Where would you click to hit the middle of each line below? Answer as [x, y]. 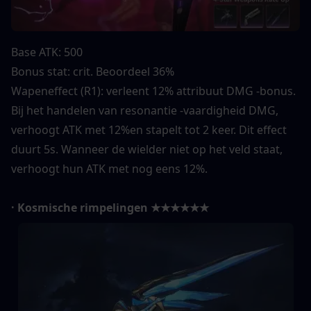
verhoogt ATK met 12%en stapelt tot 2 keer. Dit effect [149, 129]
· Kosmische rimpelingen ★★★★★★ [110, 207]
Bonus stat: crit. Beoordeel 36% [93, 71]
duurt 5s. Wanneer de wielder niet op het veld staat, [147, 149]
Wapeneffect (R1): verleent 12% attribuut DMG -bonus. [153, 91]
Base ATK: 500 [47, 52]
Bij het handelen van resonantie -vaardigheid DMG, [145, 110]
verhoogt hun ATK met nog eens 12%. [109, 168]
